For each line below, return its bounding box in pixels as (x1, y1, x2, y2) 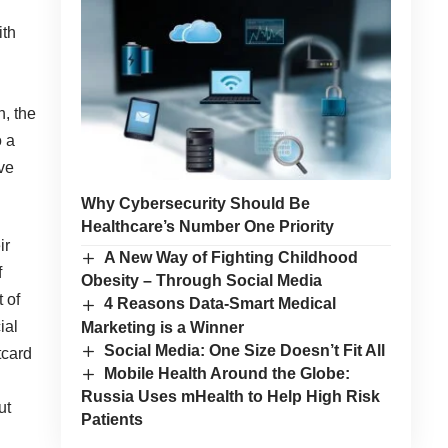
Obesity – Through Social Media (80, 272, 322, 290)
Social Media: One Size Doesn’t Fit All (104, 341, 386, 359)
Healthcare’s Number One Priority (80, 218, 334, 236)
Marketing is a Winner (80, 318, 244, 336)
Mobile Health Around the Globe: (104, 364, 351, 382)
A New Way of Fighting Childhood (104, 249, 359, 267)
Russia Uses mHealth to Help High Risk (80, 388, 380, 406)
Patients (80, 411, 143, 429)
